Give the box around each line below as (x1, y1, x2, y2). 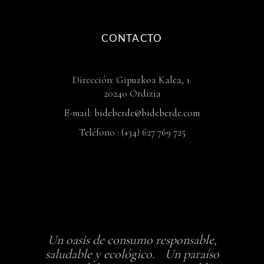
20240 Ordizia (103, 87, 161, 100)
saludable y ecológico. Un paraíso (45, 246, 219, 262)
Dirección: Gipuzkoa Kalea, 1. (72, 73, 192, 86)
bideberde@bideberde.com (94, 106, 200, 119)
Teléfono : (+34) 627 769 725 (78, 126, 186, 138)
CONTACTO (101, 33, 163, 44)
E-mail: (64, 106, 94, 119)
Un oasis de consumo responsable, (47, 232, 217, 247)
